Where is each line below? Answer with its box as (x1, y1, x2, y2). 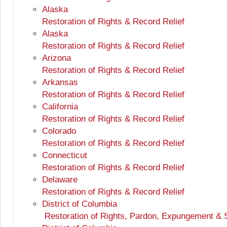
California (42, 102, 78, 112)
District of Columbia (42, 199, 117, 209)
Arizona (42, 53, 71, 63)
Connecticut (42, 150, 87, 161)
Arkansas (42, 78, 78, 88)
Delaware (42, 175, 78, 185)
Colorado (42, 126, 76, 136)
